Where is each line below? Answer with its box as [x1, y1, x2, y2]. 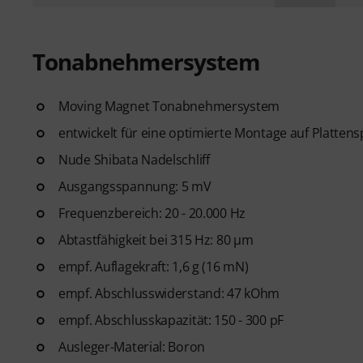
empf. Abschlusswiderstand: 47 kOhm [58, 284, 280, 302]
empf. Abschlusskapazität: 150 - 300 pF [58, 310, 284, 329]
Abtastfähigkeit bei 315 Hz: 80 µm [58, 230, 254, 249]
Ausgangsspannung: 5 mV [58, 177, 211, 195]
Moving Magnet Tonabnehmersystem [58, 96, 280, 115]
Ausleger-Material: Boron [58, 337, 206, 356]
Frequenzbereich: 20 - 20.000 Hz [58, 203, 246, 222]
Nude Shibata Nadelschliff [58, 150, 210, 169]
